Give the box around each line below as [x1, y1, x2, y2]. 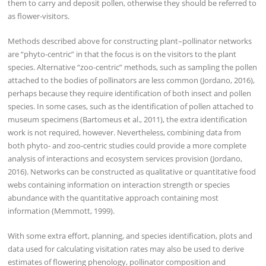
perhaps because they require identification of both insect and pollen [8, 87, 252, 99]
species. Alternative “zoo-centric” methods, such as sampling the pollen [8, 61, 258, 72]
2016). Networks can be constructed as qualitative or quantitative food [8, 166, 256, 177]
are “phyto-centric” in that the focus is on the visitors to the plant [8, 48, 237, 59]
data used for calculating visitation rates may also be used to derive [8, 243, 245, 254]
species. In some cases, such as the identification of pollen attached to [8, 100, 254, 112]
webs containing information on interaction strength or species [8, 179, 230, 190]
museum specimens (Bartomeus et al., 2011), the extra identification [8, 113, 248, 125]
